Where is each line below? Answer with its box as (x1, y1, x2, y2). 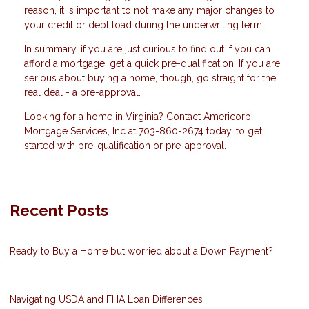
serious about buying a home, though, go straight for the (24, 72, 276, 84)
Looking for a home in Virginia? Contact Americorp (24, 111, 251, 123)
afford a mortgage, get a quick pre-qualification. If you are (24, 58, 280, 70)
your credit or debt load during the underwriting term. (24, 19, 264, 31)
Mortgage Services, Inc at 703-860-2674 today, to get (24, 126, 262, 137)
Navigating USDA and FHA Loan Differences (10, 294, 203, 306)
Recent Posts (10, 201, 108, 220)
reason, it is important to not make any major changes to (24, 5, 275, 17)
